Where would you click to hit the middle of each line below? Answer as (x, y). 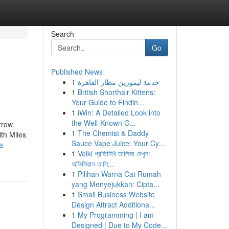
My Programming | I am (116, 215)
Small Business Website (116, 194)
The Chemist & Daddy (113, 133)
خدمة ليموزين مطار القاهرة (118, 82)
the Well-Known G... (104, 123)
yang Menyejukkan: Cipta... (115, 184)
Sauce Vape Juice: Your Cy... (118, 143)
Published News (77, 72)
